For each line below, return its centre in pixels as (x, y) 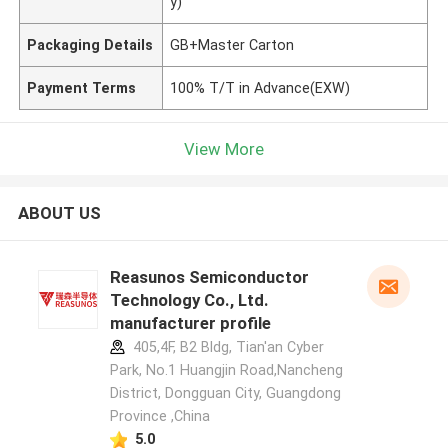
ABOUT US (59, 213)
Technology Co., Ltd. (189, 300)
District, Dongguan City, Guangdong (225, 393)
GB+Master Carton (232, 44)
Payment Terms (82, 87)
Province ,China (159, 416)
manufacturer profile (190, 323)
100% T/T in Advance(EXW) (260, 87)
